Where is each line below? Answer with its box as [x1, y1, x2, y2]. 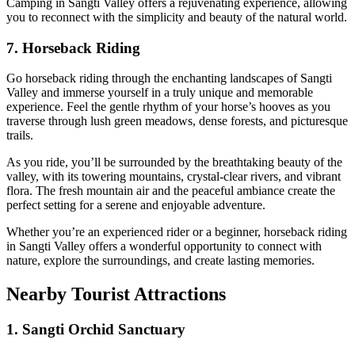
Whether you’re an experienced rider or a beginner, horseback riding [6, 225, 347, 239]
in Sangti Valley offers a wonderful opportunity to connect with [6, 239, 322, 254]
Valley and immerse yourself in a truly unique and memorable [6, 86, 313, 100]
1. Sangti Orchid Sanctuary [6, 321, 185, 338]
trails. [6, 128, 33, 143]
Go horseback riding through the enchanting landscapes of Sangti [6, 71, 332, 86]
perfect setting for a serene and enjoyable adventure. [6, 198, 265, 212]
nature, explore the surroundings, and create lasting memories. [6, 254, 315, 268]
